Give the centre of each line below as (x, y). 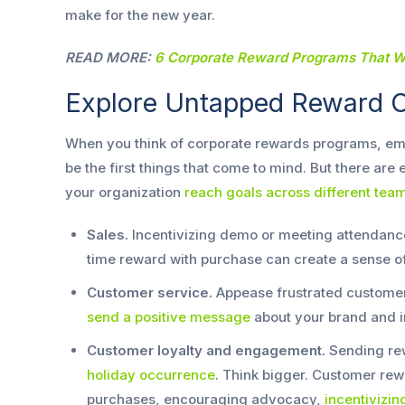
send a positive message (169, 317)
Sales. (108, 235)
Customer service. (151, 293)
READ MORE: (110, 57)
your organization (125, 193)
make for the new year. (140, 15)
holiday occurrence (151, 375)
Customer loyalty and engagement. (206, 351)
